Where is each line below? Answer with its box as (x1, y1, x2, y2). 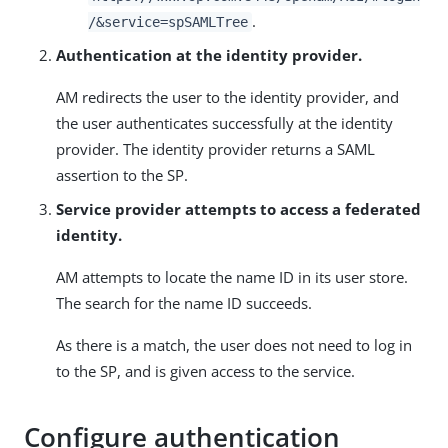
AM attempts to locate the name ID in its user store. (56, 267, 408, 287)
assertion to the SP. (56, 165, 188, 185)
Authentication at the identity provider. (56, 45, 362, 65)
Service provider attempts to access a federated (56, 199, 421, 219)
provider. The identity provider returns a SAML (56, 139, 375, 159)
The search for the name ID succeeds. (56, 293, 312, 313)
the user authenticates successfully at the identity (56, 113, 393, 133)
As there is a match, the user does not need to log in (56, 335, 412, 355)
